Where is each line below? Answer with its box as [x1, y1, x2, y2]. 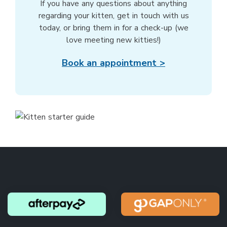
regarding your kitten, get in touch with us [38, 10, 189, 21]
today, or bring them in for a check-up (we [39, 22, 188, 33]
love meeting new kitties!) [66, 34, 161, 46]
